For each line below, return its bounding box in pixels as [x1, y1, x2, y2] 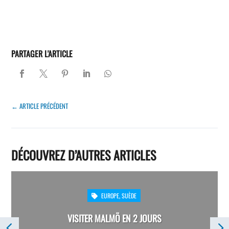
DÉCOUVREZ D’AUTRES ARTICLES [11, 146, 156, 165]
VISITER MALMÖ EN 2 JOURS [67, 212, 162, 225]
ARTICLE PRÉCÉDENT [19, 101, 68, 111]
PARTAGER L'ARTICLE [11, 48, 73, 60]
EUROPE [101, 191, 119, 200]
